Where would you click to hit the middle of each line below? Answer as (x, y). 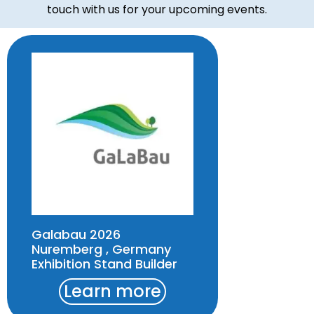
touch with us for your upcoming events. (157, 9)
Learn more (113, 291)
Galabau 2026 (76, 234)
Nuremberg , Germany (101, 249)
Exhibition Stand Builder (104, 264)
